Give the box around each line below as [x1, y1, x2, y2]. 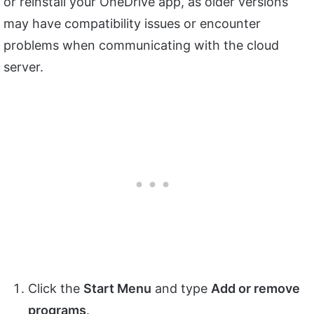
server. [4, 60, 43, 75]
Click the [28, 281, 83, 296]
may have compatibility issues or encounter [4, 16, 261, 32]
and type [151, 281, 211, 296]
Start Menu [83, 281, 151, 296]
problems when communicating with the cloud [4, 38, 279, 53]
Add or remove [211, 281, 300, 296]
